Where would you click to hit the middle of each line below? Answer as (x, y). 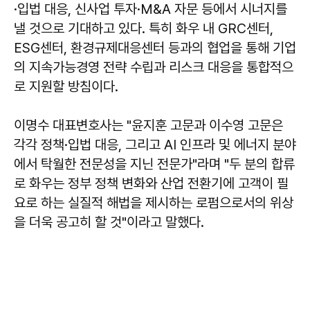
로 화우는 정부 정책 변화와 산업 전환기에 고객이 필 (151, 183)
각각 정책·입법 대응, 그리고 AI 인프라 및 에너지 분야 (155, 144)
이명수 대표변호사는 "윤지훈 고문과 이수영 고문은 (148, 125)
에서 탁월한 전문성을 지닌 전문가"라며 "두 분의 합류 (154, 164)
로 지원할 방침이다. (66, 86)
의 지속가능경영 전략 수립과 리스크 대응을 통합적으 (154, 67)
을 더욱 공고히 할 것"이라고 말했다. (109, 222)
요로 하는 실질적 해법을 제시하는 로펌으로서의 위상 (154, 202)
